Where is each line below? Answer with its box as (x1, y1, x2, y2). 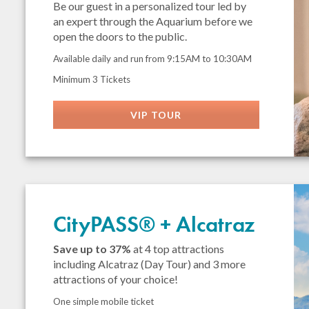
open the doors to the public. (53, 30, 188, 43)
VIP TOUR (130, 109, 182, 121)
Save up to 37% (53, 242, 132, 255)
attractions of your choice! (53, 272, 179, 286)
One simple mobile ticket (53, 296, 154, 307)
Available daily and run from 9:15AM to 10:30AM (53, 53, 252, 64)
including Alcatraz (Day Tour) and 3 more (53, 257, 246, 270)
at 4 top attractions (131, 242, 225, 255)
